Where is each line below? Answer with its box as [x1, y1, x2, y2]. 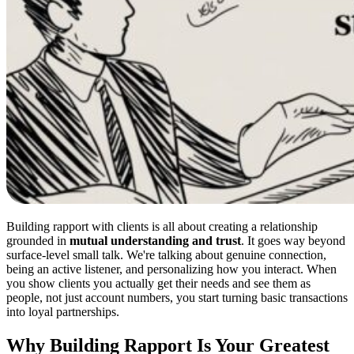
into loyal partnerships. [6, 304, 119, 318]
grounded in [6, 233, 70, 247]
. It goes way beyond [241, 233, 345, 247]
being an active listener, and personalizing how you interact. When [6, 262, 337, 276]
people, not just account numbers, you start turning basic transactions [6, 290, 348, 304]
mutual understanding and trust [70, 233, 241, 247]
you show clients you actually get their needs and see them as [6, 276, 311, 290]
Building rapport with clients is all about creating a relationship [6, 219, 318, 233]
